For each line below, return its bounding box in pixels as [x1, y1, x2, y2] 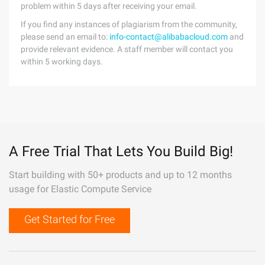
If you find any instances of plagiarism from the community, [21, 20, 237, 29]
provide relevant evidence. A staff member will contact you [21, 44, 233, 54]
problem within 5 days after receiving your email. [21, 1, 197, 11]
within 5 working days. [21, 57, 103, 66]
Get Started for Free [24, 213, 115, 225]
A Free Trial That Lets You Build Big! [9, 143, 233, 160]
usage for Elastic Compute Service [9, 183, 151, 195]
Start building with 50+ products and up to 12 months [9, 169, 232, 180]
